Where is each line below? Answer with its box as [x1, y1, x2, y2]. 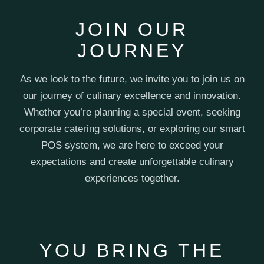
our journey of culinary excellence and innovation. [23, 90, 241, 101]
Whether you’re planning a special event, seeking [24, 106, 240, 118]
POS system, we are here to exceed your [41, 139, 223, 151]
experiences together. [84, 172, 180, 184]
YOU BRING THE [39, 239, 225, 261]
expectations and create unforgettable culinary [30, 156, 234, 167]
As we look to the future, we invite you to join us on [19, 73, 245, 85]
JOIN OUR [75, 18, 189, 40]
